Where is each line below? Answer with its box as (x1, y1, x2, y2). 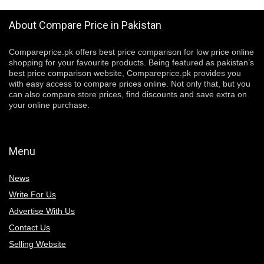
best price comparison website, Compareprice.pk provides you (9, 68, 241, 78)
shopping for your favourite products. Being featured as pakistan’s (9, 58, 254, 67)
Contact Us (9, 223, 50, 232)
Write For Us (9, 190, 56, 199)
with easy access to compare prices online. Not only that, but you (9, 79, 250, 88)
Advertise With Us (9, 206, 75, 216)
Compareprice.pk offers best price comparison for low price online (9, 47, 254, 57)
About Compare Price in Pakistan (9, 19, 161, 31)
